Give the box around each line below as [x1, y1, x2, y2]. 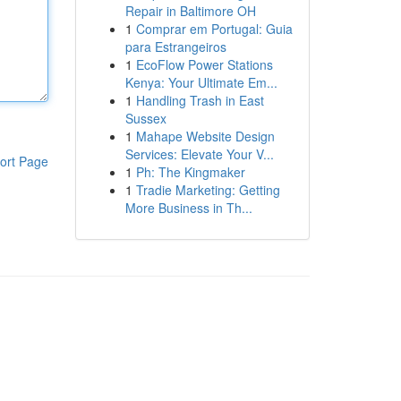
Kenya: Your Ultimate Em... [124, 73, 277, 91]
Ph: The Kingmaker [135, 163, 245, 181]
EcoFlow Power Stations [135, 55, 273, 73]
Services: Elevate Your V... [124, 145, 274, 163]
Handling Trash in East [135, 91, 264, 109]
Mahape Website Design [135, 127, 275, 145]
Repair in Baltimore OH [124, 2, 256, 20]
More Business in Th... [124, 199, 252, 217]
